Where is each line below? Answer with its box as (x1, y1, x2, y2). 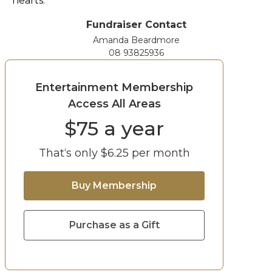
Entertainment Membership (35, 81, 193, 94)
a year (98, 117, 164, 140)
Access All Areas (67, 97, 161, 110)
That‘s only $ (38, 146, 107, 160)
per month (128, 146, 190, 160)
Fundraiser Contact (86, 19, 186, 30)
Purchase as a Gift (69, 219, 160, 231)
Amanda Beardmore (92, 35, 180, 46)
